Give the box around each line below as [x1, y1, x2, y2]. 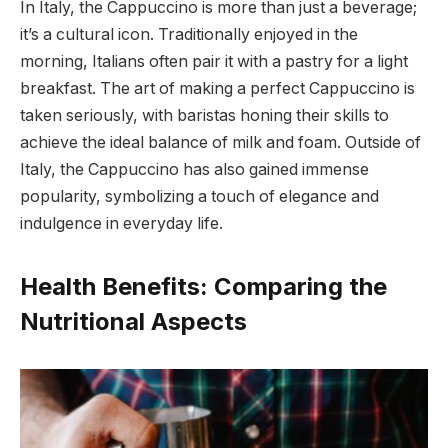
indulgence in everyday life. [20, 214, 223, 234]
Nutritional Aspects [20, 307, 247, 337]
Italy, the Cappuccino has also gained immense [20, 160, 369, 180]
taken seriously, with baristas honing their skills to [20, 106, 389, 126]
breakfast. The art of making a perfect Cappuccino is [20, 79, 415, 99]
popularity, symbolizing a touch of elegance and [20, 187, 379, 207]
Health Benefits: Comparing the [20, 272, 387, 302]
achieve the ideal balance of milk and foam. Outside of [20, 133, 421, 153]
